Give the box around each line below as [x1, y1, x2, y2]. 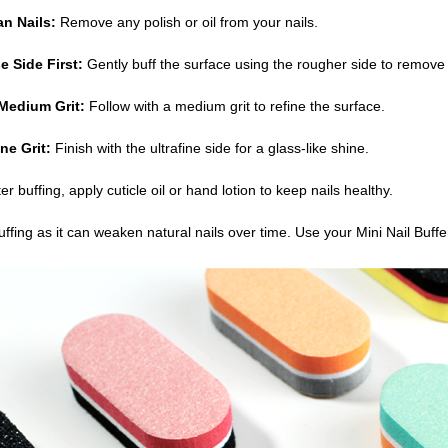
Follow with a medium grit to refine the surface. [84, 98, 385, 115]
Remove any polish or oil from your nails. [55, 14, 318, 31]
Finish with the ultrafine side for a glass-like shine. [50, 140, 369, 157]
